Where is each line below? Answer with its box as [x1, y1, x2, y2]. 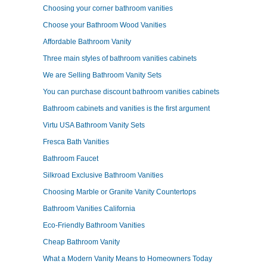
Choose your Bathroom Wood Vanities [43, 21, 166, 29]
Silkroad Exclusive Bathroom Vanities [43, 171, 163, 179]
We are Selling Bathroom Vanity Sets [43, 71, 162, 79]
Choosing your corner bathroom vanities [43, 4, 173, 13]
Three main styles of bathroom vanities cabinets [43, 54, 197, 63]
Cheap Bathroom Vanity [43, 238, 120, 246]
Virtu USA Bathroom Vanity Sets [43, 121, 145, 129]
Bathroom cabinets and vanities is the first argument [43, 104, 210, 113]
